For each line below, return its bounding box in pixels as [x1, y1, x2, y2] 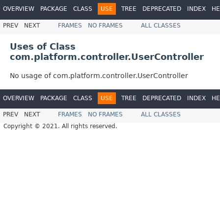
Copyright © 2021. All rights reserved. [3, 123, 117, 130]
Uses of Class [10, 41, 76, 52]
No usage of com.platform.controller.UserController [10, 71, 188, 80]
